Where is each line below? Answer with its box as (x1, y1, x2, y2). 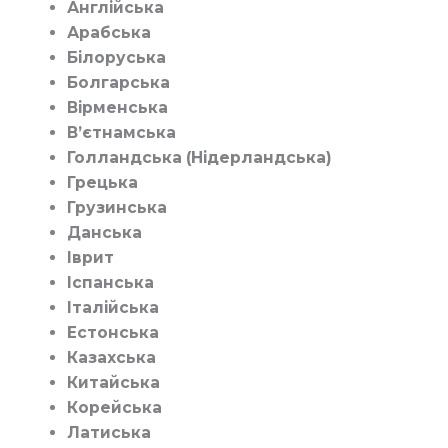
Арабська (66, 23, 151, 43)
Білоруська (66, 48, 166, 68)
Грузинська (66, 198, 167, 218)
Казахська (66, 348, 156, 368)
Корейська (66, 398, 162, 418)
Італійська (66, 298, 159, 318)
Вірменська (66, 98, 168, 118)
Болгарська (66, 73, 170, 93)
